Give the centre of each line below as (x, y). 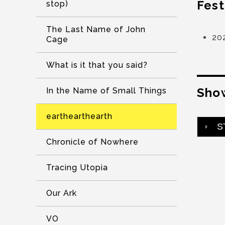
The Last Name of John (96, 29)
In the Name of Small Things (106, 91)
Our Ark (62, 193)
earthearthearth (79, 116)
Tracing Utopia (77, 167)
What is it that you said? (97, 65)
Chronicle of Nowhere (92, 142)
